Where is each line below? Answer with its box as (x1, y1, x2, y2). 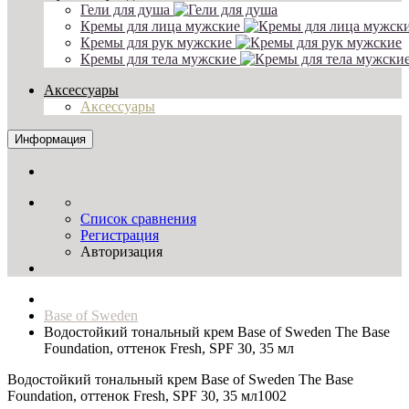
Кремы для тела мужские (80, 51, 236, 67)
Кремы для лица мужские (80, 18, 240, 34)
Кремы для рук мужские (80, 35, 232, 50)
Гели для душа (80, 2, 170, 17)
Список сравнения (80, 211, 196, 226)
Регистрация (80, 227, 159, 243)
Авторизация (80, 244, 163, 259)
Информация (15, 132, 86, 146)
